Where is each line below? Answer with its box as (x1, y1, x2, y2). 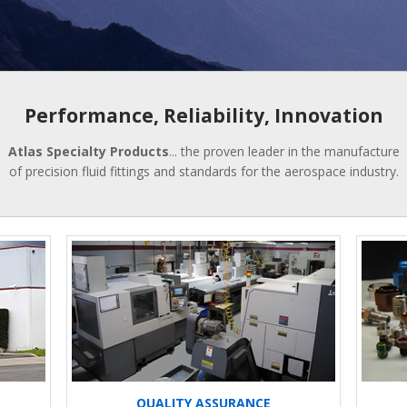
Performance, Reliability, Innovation (24, 103, 383, 129)
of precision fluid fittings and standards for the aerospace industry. (8, 162, 399, 180)
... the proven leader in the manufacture (168, 142, 400, 160)
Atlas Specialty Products (7, 142, 169, 160)
